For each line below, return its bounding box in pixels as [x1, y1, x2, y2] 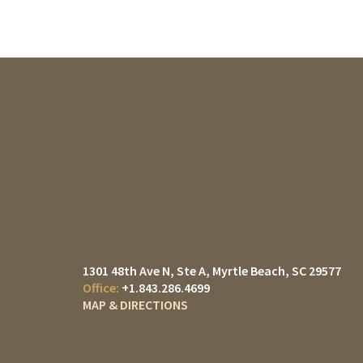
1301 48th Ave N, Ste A [83, 263, 206, 279]
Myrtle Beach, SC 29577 [212, 263, 341, 279]
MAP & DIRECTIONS [83, 297, 188, 313]
